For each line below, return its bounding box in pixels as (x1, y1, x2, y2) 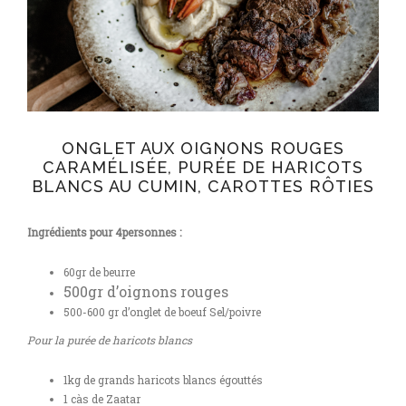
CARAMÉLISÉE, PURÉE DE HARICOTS (43, 158, 363, 177)
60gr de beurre (63, 265, 135, 279)
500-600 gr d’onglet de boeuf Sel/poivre (63, 304, 261, 319)
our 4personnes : (95, 225, 181, 239)
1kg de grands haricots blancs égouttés (63, 372, 263, 387)
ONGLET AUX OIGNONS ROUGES (62, 139, 344, 158)
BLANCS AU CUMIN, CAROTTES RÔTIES (32, 177, 374, 196)
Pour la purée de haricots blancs (27, 333, 192, 347)
